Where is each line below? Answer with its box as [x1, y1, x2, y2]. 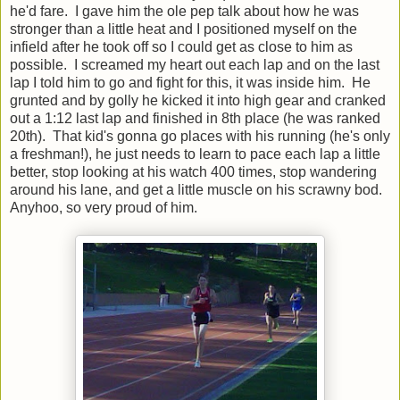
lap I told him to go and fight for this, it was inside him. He [10, 74, 371, 90]
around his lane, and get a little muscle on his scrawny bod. [10, 181, 386, 197]
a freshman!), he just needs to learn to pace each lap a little [10, 146, 380, 162]
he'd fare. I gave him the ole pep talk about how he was [10, 3, 359, 19]
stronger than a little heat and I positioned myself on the [10, 21, 357, 37]
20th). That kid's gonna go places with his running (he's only [10, 128, 390, 144]
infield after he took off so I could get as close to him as [10, 38, 353, 54]
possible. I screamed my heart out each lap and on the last [10, 56, 379, 72]
